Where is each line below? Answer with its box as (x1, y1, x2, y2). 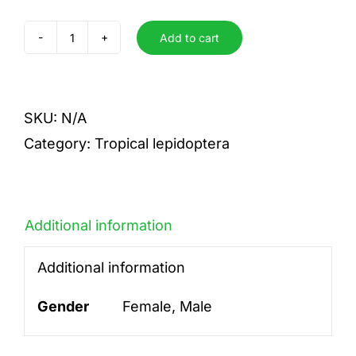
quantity (71, 65, 126, 83)
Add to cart (160, 30, 219, 44)
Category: (24, 135, 95, 152)
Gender (37, 297, 89, 315)
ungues (71, 40, 123, 57)
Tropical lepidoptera (95, 135, 230, 152)
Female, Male (122, 297, 212, 315)
